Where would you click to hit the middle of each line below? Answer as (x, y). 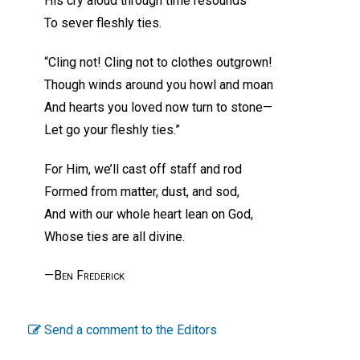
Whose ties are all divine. (115, 236)
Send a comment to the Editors (129, 329)
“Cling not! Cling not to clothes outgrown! (158, 62)
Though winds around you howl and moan (159, 84)
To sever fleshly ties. (103, 22)
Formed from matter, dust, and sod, (142, 191)
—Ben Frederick (84, 276)
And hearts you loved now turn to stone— (158, 107)
